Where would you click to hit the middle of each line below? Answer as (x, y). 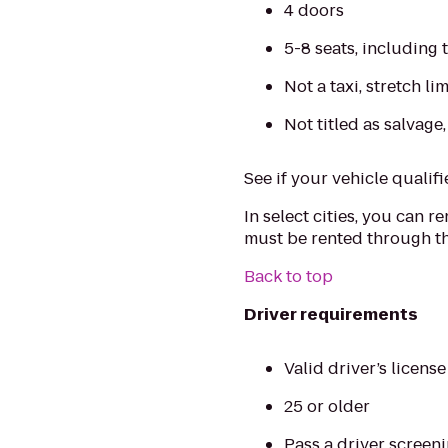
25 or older (327, 406)
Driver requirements (331, 314)
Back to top (289, 276)
